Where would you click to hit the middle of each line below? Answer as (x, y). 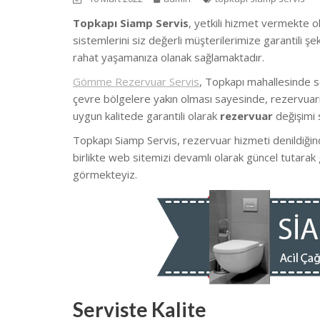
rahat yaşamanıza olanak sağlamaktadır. (169, 57)
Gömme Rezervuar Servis (136, 82)
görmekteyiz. (105, 175)
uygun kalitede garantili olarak (146, 116)
